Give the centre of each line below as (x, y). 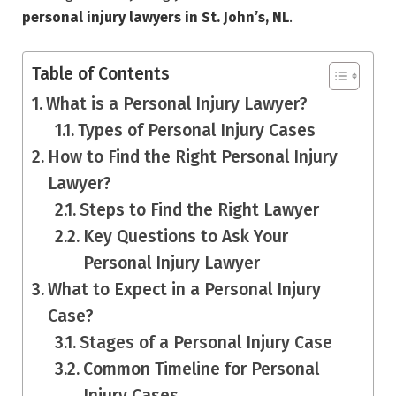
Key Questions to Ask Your (186, 236)
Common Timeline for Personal (202, 369)
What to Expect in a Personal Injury (184, 289)
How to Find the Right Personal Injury (192, 156)
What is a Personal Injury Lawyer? (176, 103)
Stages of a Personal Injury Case (206, 342)
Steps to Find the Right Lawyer (200, 209)
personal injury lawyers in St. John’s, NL (156, 17)
